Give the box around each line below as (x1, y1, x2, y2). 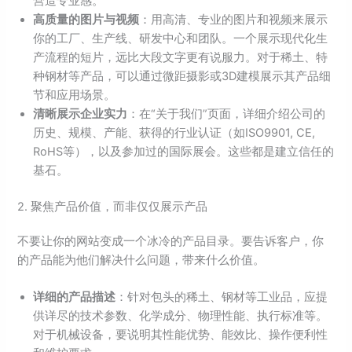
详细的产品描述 (33, 290, 116, 305)
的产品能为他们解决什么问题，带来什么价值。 (17, 252, 266, 267)
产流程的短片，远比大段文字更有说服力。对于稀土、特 (33, 50, 328, 65)
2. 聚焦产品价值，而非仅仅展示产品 (17, 199, 208, 214)
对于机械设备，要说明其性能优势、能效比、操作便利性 (33, 328, 328, 343)
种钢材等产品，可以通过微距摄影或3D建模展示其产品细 (33, 69, 332, 84)
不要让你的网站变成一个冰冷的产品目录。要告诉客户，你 (17, 233, 324, 248)
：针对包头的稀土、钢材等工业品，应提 (115, 290, 328, 305)
